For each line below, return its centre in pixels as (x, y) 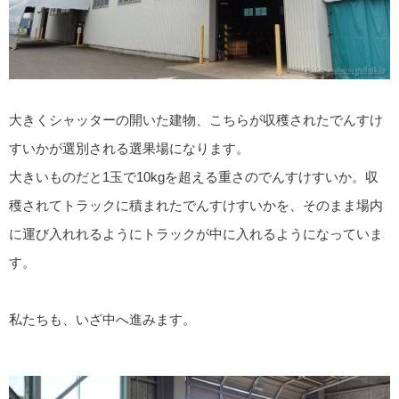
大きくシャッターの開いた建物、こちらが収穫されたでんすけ (196, 119)
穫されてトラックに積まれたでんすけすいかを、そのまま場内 (196, 205)
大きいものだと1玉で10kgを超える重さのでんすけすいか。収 (194, 176)
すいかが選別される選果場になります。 (129, 148)
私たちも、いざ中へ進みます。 (102, 319)
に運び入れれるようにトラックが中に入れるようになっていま (196, 233)
